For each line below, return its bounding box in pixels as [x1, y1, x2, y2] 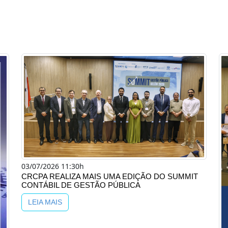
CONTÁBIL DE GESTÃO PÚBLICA [21, 181, 140, 189]
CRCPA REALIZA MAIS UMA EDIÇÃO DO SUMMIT [21, 172, 198, 181]
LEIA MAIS [28, 198, 62, 206]
